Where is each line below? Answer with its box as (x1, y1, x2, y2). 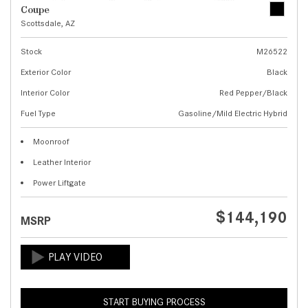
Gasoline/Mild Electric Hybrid (178, 108, 287, 118)
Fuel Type (21, 108, 56, 118)
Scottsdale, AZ (21, 18, 75, 28)
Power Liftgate (33, 177, 86, 188)
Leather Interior (33, 157, 91, 167)
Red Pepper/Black (219, 87, 287, 98)
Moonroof (33, 136, 69, 146)
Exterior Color (21, 67, 71, 77)
